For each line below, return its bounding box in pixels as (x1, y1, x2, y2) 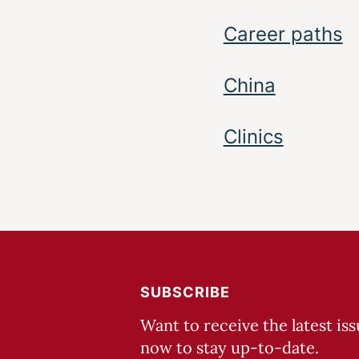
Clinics (223, 124, 284, 148)
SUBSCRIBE (140, 283, 230, 301)
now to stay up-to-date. (140, 337, 320, 357)
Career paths (223, 22, 343, 46)
